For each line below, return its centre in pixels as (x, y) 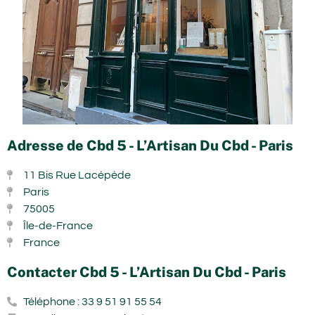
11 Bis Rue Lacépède (77, 175)
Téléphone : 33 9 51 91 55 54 (92, 302)
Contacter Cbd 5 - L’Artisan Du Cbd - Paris (147, 272)
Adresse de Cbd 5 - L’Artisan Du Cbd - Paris (150, 146)
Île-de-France (58, 226)
